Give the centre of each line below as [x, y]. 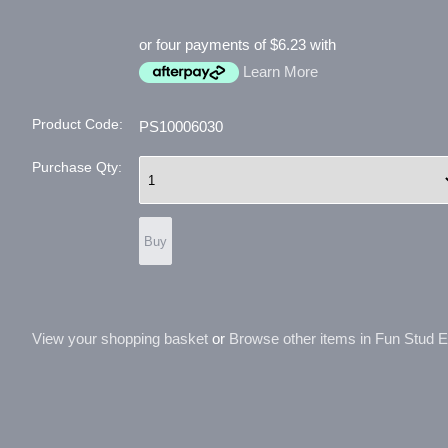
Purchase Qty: [77, 168]
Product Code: [77, 124]
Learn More [280, 71]
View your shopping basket [120, 338]
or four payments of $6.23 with [237, 44]
